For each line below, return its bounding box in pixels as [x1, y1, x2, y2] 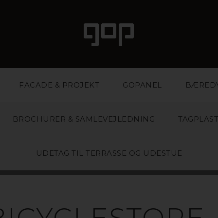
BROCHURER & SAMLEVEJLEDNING [12, 114, 155, 124]
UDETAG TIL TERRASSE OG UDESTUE [36, 148, 182, 158]
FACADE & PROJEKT [19, 80, 100, 90]
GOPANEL [123, 80, 162, 90]
